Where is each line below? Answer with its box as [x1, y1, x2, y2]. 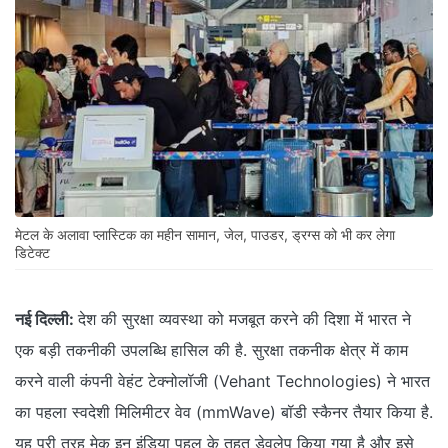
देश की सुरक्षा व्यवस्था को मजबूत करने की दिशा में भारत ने [78, 309, 411, 330]
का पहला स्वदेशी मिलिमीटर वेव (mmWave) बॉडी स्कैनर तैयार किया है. [15, 402, 433, 423]
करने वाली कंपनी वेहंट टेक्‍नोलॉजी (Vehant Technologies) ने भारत [15, 371, 430, 392]
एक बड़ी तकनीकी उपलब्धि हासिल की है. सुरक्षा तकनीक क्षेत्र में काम [15, 340, 408, 361]
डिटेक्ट [15, 244, 50, 262]
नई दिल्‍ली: [15, 309, 74, 330]
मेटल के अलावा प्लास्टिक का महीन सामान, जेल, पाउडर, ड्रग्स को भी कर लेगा [15, 226, 395, 244]
